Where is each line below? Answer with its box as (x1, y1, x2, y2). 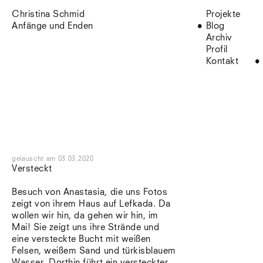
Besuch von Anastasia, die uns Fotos (12, 188, 168, 197)
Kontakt (205, 57, 239, 66)
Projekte (205, 10, 241, 19)
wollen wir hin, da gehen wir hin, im (12, 211, 159, 220)
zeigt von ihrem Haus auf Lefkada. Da (12, 200, 171, 208)
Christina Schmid (12, 10, 85, 19)
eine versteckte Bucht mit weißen (12, 235, 151, 244)
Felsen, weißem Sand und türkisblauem (12, 247, 176, 255)
